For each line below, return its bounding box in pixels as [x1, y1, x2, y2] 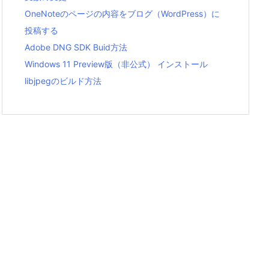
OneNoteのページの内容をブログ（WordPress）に [25, 8, 220, 19]
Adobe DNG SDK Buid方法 [25, 42, 127, 53]
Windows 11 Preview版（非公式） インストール [25, 59, 208, 70]
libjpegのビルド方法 [25, 76, 101, 86]
